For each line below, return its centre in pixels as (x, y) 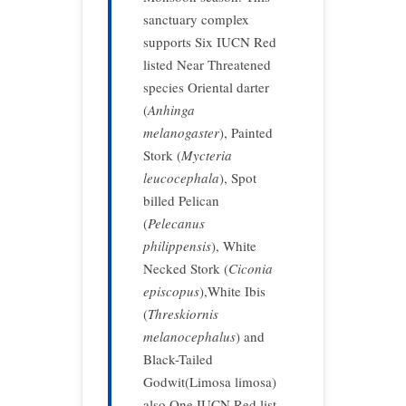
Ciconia (251, 268)
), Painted (246, 132)
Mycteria (207, 155)
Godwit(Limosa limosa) (210, 382)
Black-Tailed (178, 359)
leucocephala (181, 178)
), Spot (238, 178)
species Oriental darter (206, 87)
